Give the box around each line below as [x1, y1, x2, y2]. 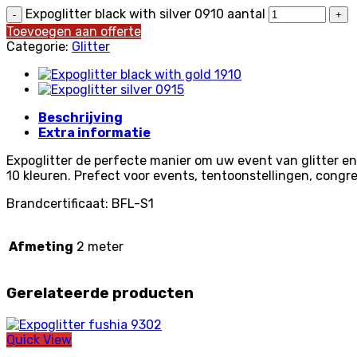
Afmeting [9, 239, 73, 255]
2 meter [76, 239, 124, 255]
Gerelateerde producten [6, 284, 194, 302]
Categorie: [6, 39, 72, 55]
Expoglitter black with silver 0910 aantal [25, 6, 265, 22]
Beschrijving [38, 110, 123, 126]
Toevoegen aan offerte [6, 24, 141, 40]
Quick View [6, 331, 72, 347]
